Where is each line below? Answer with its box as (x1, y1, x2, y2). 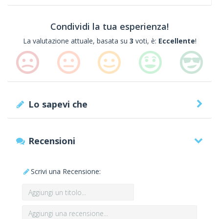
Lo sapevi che (28, 98, 88, 110)
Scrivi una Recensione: (31, 167, 101, 176)
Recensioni (28, 135, 76, 147)
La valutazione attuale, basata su (22, 36, 130, 45)
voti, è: (133, 36, 158, 45)
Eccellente (158, 36, 195, 45)
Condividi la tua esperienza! (50, 21, 169, 32)
